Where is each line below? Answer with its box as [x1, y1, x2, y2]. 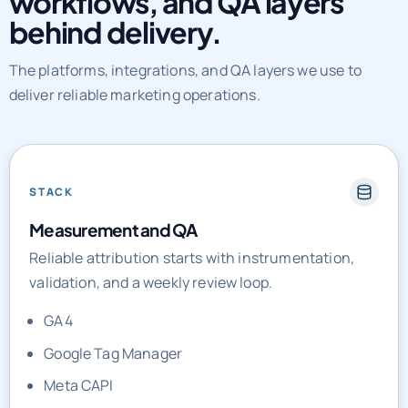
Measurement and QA [29, 218, 198, 240]
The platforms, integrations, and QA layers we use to [8, 59, 362, 80]
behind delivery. [8, 13, 222, 50]
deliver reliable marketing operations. [8, 84, 260, 105]
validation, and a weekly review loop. [29, 271, 273, 292]
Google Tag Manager [44, 342, 183, 363]
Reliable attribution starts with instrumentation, [29, 247, 355, 268]
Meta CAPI [44, 375, 114, 396]
